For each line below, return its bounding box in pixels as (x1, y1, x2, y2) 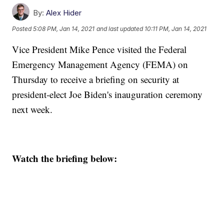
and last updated (96, 24, 143, 32)
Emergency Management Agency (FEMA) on (12, 58, 188, 71)
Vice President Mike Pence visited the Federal (12, 43, 187, 56)
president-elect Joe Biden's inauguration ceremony (12, 88, 203, 101)
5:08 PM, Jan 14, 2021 (33, 24, 95, 32)
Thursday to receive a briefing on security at (12, 73, 179, 86)
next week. (12, 103, 53, 116)
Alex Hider (46, 8, 82, 18)
